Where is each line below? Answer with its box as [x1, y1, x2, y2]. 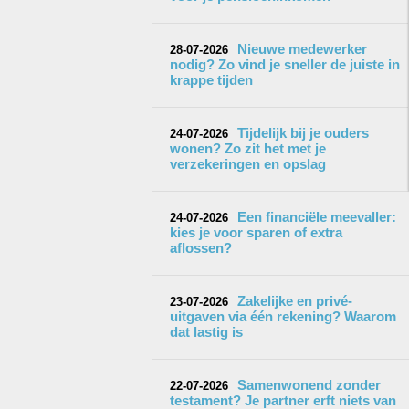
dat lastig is [170, 324, 243, 340]
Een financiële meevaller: [237, 209, 396, 225]
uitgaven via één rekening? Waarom [170, 309, 396, 324]
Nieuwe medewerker [237, 41, 367, 57]
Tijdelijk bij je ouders [237, 125, 369, 141]
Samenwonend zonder [237, 377, 381, 393]
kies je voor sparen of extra [170, 225, 342, 240]
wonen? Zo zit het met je [170, 141, 326, 156]
